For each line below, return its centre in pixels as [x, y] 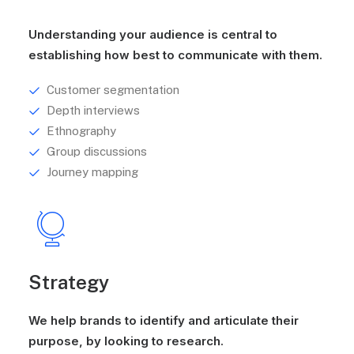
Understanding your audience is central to [153, 34]
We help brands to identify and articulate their [164, 320]
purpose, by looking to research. [126, 341]
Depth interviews [93, 110]
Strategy [69, 282]
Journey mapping [92, 172]
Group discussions [96, 151]
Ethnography [81, 131]
